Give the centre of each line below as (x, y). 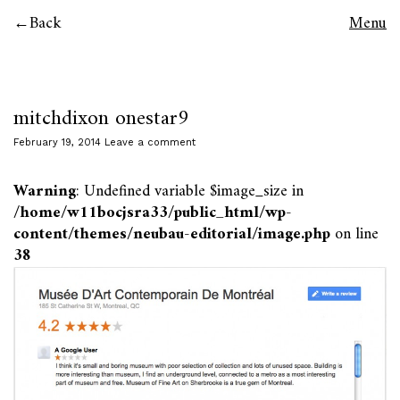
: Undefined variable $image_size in (190, 192)
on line (354, 234)
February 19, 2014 (57, 142)
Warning (45, 192)
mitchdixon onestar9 (101, 119)
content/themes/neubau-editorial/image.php (172, 234)
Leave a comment (150, 142)
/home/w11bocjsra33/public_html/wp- (153, 213)
